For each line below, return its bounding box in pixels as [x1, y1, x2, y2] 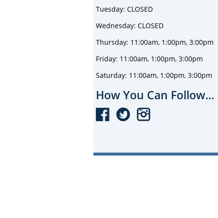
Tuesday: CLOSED [96, 4, 153, 14]
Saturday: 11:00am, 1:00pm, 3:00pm [96, 70, 212, 80]
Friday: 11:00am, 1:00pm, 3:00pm [96, 54, 203, 63]
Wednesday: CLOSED [96, 20, 163, 30]
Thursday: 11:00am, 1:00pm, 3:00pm [96, 37, 214, 47]
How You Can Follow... [96, 87, 214, 103]
